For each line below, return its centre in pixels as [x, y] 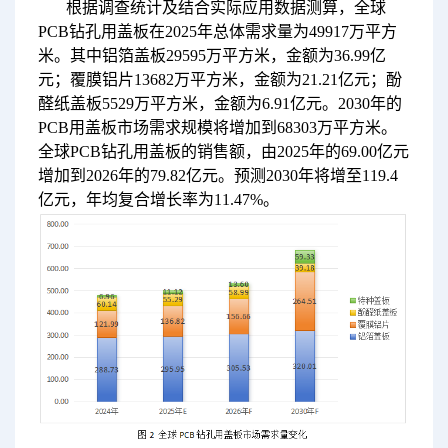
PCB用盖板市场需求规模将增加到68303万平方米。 [217, 127]
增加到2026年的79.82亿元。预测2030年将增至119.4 [217, 175]
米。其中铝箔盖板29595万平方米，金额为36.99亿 [211, 55]
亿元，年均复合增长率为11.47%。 [158, 199]
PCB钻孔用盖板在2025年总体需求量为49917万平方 [217, 31]
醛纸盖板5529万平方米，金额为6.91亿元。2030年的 [219, 103]
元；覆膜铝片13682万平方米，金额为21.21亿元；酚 [219, 79]
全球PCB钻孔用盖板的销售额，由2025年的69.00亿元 [223, 151]
